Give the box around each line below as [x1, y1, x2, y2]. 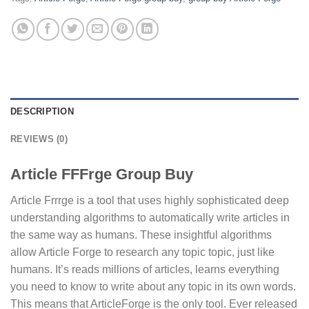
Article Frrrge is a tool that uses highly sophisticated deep [10, 195, 289, 207]
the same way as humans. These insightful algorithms [10, 229, 272, 241]
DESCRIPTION [10, 106, 74, 117]
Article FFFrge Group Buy [10, 166, 193, 183]
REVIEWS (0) [10, 134, 68, 145]
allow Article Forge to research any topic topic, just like [10, 246, 275, 259]
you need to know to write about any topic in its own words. [10, 281, 296, 293]
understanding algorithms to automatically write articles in [10, 212, 290, 224]
